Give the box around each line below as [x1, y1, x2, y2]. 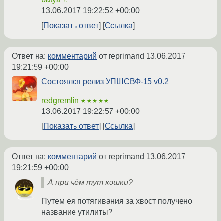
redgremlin [41, 96, 79, 105]
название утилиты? [41, 208, 112, 217]
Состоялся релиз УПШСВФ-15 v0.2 [41, 77, 169, 86]
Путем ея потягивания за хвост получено [41, 197, 192, 206]
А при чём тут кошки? [48, 178, 133, 187]
